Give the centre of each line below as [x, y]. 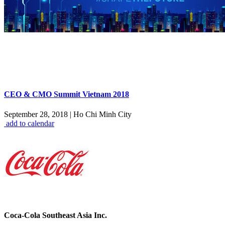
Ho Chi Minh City [101, 114]
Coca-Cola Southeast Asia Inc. [55, 215]
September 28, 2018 [37, 114]
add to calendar [30, 123]
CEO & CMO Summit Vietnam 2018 [67, 94]
